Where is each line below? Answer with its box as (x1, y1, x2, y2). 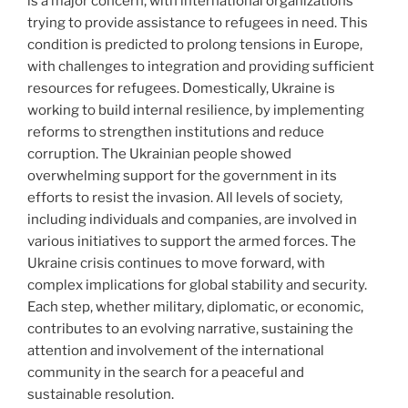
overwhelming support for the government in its (27, 168, 337, 185)
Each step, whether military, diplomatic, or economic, (27, 299, 363, 316)
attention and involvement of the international (27, 342, 324, 360)
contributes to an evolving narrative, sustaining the (27, 321, 353, 338)
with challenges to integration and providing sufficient (27, 58, 374, 76)
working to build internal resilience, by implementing (27, 102, 364, 119)
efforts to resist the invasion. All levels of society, (27, 189, 342, 207)
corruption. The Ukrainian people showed (27, 146, 291, 163)
